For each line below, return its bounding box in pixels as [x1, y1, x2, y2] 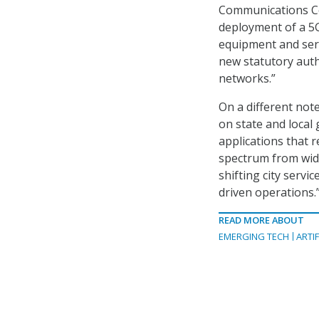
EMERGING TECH [219, 230, 289, 244]
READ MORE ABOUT [219, 214, 304, 227]
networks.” [219, 70, 276, 87]
